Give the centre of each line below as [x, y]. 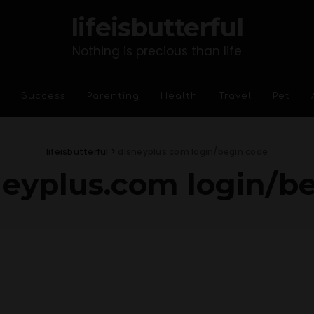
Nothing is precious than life [157, 51]
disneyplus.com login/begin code [193, 152]
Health [179, 96]
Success [43, 96]
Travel [235, 96]
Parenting [113, 96]
